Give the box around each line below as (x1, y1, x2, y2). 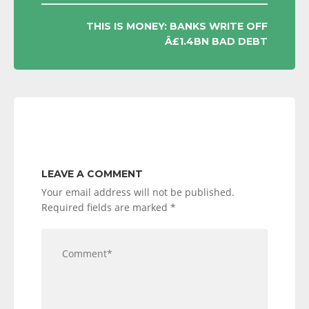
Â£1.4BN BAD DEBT (165, 35, 268, 48)
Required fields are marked (41, 201, 170, 214)
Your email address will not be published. (41, 186, 235, 199)
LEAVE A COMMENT (41, 168, 143, 180)
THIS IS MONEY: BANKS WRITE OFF (86, 20, 268, 32)
